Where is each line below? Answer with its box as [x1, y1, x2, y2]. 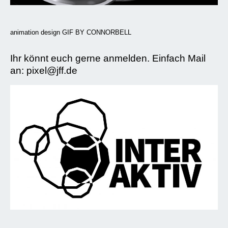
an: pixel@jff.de [10, 65, 77, 76]
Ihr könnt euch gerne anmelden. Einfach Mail [10, 53, 206, 64]
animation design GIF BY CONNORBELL [10, 28, 131, 36]
